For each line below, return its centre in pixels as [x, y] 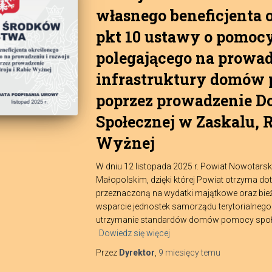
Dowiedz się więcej [134, 233]
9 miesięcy [178, 253]
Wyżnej [125, 143]
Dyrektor [137, 253]
